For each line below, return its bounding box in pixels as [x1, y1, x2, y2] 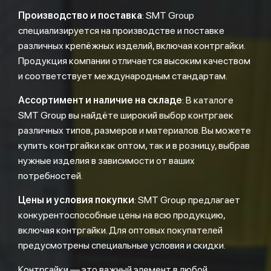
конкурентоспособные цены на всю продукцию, [18, 209, 225, 221]
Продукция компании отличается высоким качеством [18, 55, 250, 67]
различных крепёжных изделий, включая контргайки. [18, 40, 245, 51]
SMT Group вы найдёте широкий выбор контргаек [18, 109, 233, 121]
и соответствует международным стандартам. [18, 70, 227, 82]
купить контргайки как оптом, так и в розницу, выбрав [18, 140, 250, 151]
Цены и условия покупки [18, 194, 134, 206]
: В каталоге [182, 94, 233, 106]
